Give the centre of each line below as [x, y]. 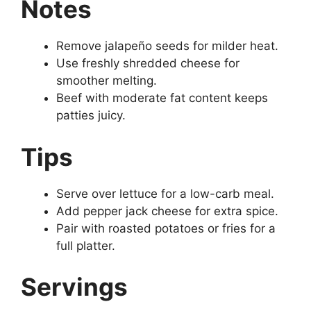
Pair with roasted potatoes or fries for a [166, 228]
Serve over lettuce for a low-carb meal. [165, 193]
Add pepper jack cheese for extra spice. [167, 211]
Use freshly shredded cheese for [148, 63]
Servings [74, 287]
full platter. [86, 245]
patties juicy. [91, 115]
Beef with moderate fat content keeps [162, 98]
